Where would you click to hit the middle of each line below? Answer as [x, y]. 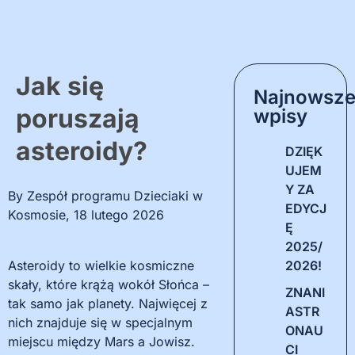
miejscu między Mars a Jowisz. [101, 342]
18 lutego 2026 [119, 215]
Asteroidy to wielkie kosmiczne [101, 265]
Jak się [60, 86]
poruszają [78, 118]
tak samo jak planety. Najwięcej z [108, 303]
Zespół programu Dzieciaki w [115, 196]
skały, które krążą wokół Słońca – [109, 284]
